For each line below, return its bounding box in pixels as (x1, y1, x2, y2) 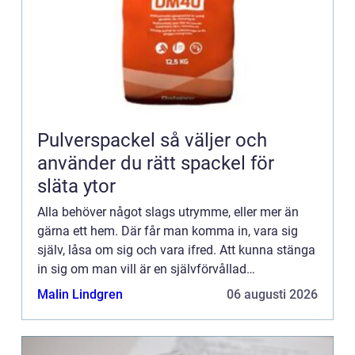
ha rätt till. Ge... (37, 300, 121, 315)
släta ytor (37, 175, 116, 198)
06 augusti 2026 (227, 287, 318, 303)
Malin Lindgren (37, 287, 123, 303)
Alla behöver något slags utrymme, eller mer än (37, 204, 299, 220)
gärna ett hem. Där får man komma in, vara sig (37, 223, 298, 239)
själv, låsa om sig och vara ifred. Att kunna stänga (37, 242, 315, 258)
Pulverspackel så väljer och (37, 129, 160, 152)
